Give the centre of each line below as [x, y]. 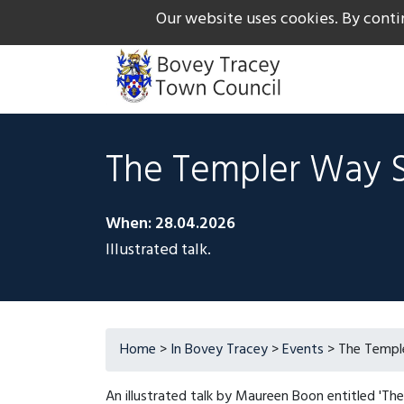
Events [303, 350]
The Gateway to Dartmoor [178, 18]
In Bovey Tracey [219, 350]
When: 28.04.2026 [170, 224]
